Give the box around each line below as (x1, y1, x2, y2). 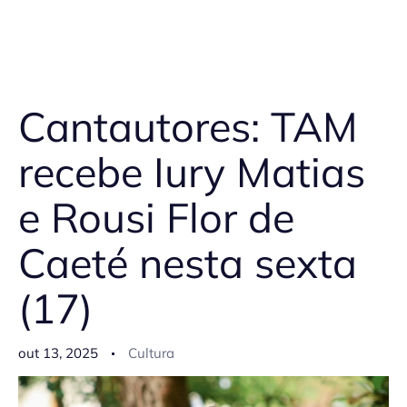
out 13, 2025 (18, 344, 98, 362)
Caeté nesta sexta (18, 237, 357, 289)
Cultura (128, 344, 174, 362)
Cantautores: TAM (18, 101, 358, 153)
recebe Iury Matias (18, 146, 365, 198)
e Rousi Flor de (18, 192, 294, 243)
